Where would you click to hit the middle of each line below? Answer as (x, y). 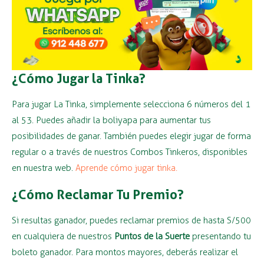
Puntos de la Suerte (152, 236)
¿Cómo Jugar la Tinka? (79, 78)
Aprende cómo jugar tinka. (126, 168)
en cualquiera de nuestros (63, 236)
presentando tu (220, 236)
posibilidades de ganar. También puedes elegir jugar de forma (131, 136)
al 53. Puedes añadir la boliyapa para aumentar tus (111, 120)
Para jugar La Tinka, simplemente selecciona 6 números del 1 (131, 104)
